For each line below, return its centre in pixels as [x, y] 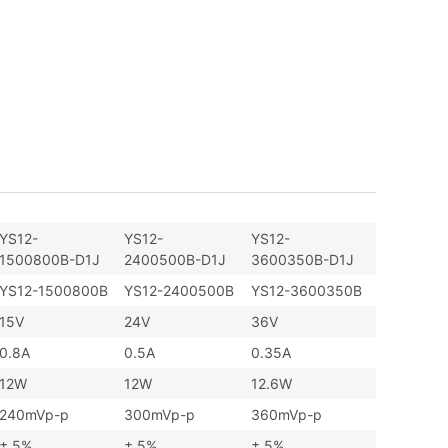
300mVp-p [159, 415]
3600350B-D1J [302, 260]
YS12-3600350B [306, 291]
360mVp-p [286, 415]
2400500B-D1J [175, 260]
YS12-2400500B [179, 291]
